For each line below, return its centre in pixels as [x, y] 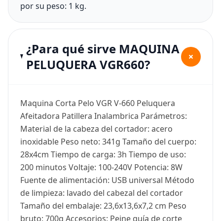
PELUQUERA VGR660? [88, 64]
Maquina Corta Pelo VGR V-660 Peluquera [98, 103]
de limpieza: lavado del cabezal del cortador [102, 193]
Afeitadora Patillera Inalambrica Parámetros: [104, 116]
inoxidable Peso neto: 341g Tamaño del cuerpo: [108, 141]
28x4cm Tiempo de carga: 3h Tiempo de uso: [103, 154]
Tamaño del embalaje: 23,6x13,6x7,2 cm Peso [103, 205]
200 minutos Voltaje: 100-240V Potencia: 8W [101, 167]
